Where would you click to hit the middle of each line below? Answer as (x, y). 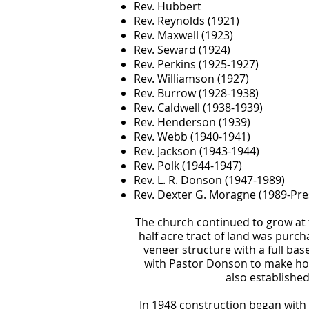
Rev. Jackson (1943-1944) (197, 151)
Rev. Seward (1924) (182, 50)
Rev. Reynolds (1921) (187, 21)
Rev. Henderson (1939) (192, 122)
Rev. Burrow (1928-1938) (196, 93)
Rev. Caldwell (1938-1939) (198, 108)
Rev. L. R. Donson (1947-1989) (209, 180)
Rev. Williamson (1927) (191, 79)
